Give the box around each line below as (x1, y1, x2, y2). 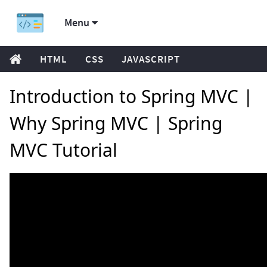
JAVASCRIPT (122, 52, 180, 66)
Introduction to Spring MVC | (10, 84, 253, 108)
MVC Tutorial (10, 138, 117, 162)
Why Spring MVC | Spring (10, 111, 222, 135)
